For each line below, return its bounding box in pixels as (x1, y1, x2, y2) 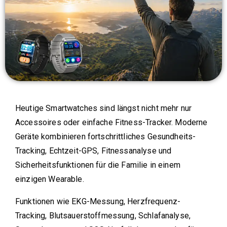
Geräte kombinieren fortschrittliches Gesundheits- (15, 132, 196, 142)
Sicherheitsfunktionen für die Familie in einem (15, 160, 180, 170)
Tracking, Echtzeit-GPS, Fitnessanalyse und (15, 146, 172, 156)
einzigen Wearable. (15, 174, 84, 184)
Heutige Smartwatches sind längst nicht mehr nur (15, 103, 192, 113)
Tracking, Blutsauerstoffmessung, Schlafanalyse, (15, 211, 191, 221)
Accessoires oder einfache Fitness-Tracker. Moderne (15, 118, 208, 128)
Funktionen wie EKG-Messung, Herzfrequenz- (15, 197, 181, 207)
